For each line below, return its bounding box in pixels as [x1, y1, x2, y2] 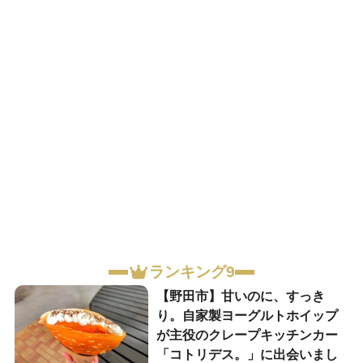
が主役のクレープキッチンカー [156, 327, 338, 342]
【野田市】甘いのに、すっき [156, 288, 325, 303]
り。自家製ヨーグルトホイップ [156, 308, 338, 322]
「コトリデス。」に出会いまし [156, 347, 338, 361]
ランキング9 [148, 263, 235, 281]
